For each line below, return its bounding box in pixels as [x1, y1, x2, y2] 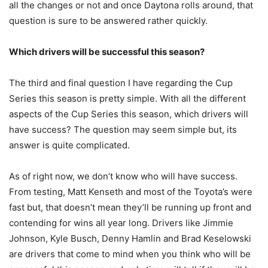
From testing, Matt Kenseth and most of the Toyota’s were [9, 186, 252, 198]
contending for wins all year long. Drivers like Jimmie [9, 217, 233, 229]
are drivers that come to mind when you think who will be [9, 248, 251, 260]
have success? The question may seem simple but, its [9, 124, 237, 136]
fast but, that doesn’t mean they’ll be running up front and [9, 202, 251, 214]
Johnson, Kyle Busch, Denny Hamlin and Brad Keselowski [9, 233, 251, 245]
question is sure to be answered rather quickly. [9, 15, 208, 27]
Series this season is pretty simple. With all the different [9, 93, 246, 105]
